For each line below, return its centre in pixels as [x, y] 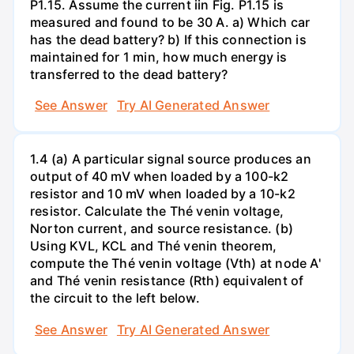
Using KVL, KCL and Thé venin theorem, [154, 246]
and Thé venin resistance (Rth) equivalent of [167, 281]
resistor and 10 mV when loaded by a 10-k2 [163, 194]
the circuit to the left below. [115, 298]
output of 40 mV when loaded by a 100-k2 [160, 177]
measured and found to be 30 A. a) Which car [170, 22]
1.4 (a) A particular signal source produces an [171, 159]
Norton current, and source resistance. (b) [162, 229]
